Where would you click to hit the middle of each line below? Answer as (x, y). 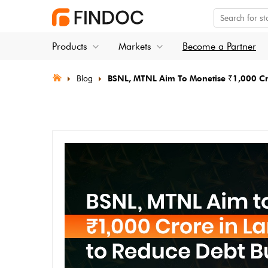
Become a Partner (219, 46)
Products (70, 46)
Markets (135, 46)
